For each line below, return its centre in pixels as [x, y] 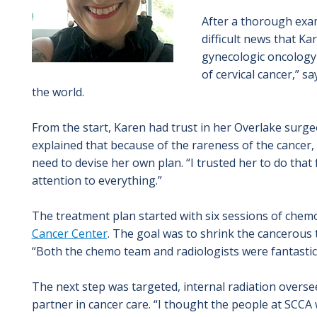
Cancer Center [69, 233]
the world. [58, 92]
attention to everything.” [97, 180]
